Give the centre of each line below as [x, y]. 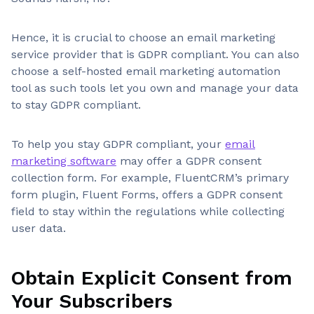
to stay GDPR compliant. [76, 105]
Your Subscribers [92, 301]
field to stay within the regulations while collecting [148, 211]
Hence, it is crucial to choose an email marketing [143, 37]
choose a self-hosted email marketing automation [146, 71]
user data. [39, 228]
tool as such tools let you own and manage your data [155, 88]
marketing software [64, 161]
